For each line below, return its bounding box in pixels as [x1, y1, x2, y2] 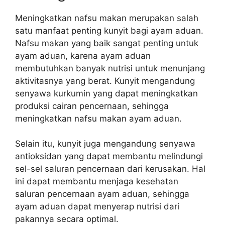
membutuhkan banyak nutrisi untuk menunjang [15, 63, 205, 73]
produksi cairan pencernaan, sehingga [15, 100, 169, 111]
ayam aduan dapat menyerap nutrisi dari [15, 201, 179, 211]
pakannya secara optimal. [15, 214, 119, 224]
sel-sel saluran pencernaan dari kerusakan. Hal [15, 164, 205, 174]
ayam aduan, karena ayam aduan [15, 50, 151, 61]
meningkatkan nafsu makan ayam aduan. [15, 113, 182, 124]
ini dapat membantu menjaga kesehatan [15, 176, 178, 186]
